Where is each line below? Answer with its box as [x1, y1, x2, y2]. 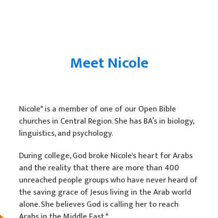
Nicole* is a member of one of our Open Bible [18, 102, 176, 116]
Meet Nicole [70, 50, 148, 76]
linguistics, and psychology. [18, 126, 113, 140]
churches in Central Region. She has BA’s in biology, [18, 114, 194, 128]
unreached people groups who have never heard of [18, 173, 198, 187]
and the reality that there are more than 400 [18, 161, 179, 175]
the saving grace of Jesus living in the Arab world [18, 185, 191, 199]
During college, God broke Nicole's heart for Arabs [18, 148, 193, 163]
